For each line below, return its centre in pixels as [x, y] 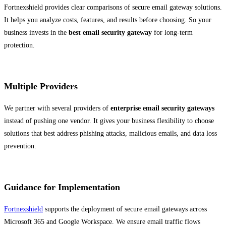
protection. [19, 45]
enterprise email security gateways [162, 108]
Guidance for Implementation [62, 187]
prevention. [20, 146]
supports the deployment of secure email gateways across [125, 209]
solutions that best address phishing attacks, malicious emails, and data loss [110, 134]
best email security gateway [110, 33]
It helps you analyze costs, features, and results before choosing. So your [108, 20]
